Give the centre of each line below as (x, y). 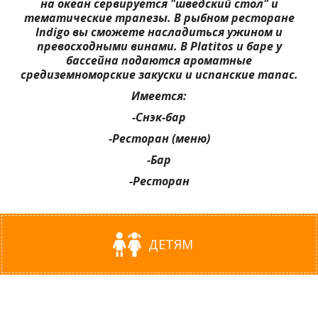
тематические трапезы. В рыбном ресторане (159, 18)
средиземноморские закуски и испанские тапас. (159, 75)
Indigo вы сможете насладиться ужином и (159, 32)
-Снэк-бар (159, 117)
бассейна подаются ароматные (159, 61)
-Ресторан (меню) (159, 139)
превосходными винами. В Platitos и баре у (159, 46)
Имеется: (159, 96)
